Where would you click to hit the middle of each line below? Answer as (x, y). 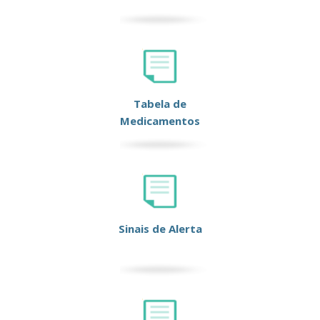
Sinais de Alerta (160, 229)
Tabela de (160, 104)
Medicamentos (160, 121)
